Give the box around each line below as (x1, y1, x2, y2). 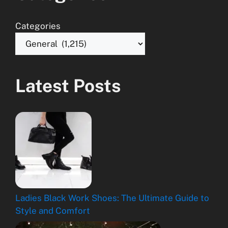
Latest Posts (15, 75, 121, 96)
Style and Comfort (15, 205, 90, 216)
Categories (15, 20, 61, 31)
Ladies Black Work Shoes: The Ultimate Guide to (15, 192, 209, 203)
